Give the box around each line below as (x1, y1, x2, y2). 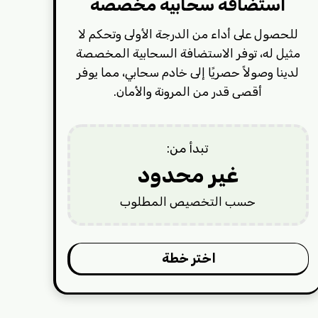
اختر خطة (162, 250, 216, 266)
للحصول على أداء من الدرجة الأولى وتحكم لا (77, 26, 298, 41)
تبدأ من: (167, 140, 209, 156)
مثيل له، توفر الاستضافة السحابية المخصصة (75, 45, 300, 60)
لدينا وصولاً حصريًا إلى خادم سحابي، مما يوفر (77, 65, 300, 79)
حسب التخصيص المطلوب (120, 194, 256, 209)
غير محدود (137, 162, 238, 188)
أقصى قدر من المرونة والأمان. (114, 84, 263, 99)
